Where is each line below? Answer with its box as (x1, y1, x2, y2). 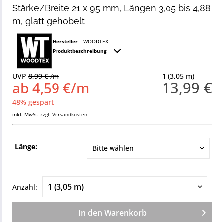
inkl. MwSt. (12, 111, 40, 118)
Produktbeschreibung (52, 47, 108, 54)
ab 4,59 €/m (12, 78, 89, 97)
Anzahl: (12, 182, 37, 192)
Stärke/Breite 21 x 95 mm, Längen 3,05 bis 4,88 (12, 3, 211, 13)
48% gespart (12, 97, 54, 107)
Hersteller (52, 38, 78, 45)
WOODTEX (83, 38, 108, 45)
